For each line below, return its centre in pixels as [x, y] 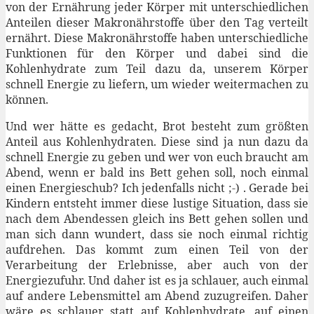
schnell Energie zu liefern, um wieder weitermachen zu [157, 84]
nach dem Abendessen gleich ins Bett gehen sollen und [157, 219]
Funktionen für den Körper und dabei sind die [157, 54]
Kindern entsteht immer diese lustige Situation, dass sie [157, 204]
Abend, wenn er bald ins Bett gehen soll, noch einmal [157, 173]
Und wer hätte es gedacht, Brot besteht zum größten [157, 127]
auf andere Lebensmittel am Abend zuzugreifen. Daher [157, 296]
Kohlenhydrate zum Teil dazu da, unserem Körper [157, 69]
